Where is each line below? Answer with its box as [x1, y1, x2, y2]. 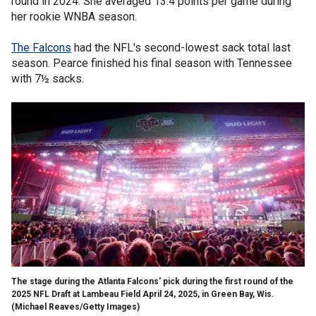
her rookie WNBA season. [11, 9, 140, 23]
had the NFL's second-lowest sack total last [71, 40, 291, 54]
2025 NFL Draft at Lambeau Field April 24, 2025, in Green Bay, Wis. [11, 288, 274, 299]
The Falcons [11, 40, 71, 54]
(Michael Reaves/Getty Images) [11, 301, 140, 312]
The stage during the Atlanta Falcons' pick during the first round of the [11, 276, 293, 286]
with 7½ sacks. [11, 71, 87, 85]
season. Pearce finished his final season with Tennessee [11, 56, 292, 70]
